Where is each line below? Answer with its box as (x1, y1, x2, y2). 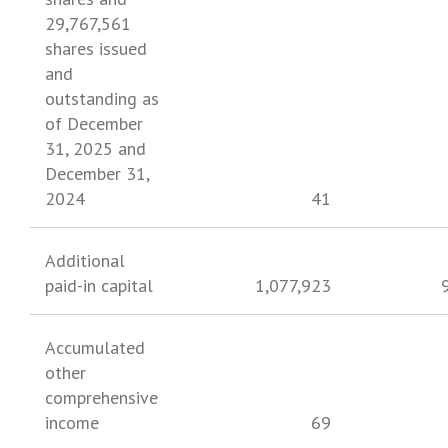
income (45, 411, 99, 434)
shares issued (45, 37, 147, 60)
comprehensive (45, 386, 158, 409)
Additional (45, 249, 126, 272)
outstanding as (45, 87, 159, 110)
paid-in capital (45, 274, 153, 297)
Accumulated (45, 336, 146, 359)
